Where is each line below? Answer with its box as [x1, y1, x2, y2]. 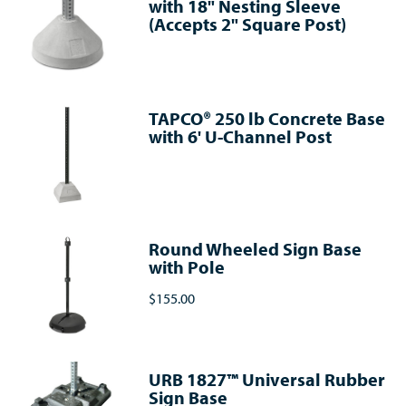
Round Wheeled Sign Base [149, 237, 362, 261]
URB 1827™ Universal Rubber [149, 368, 386, 391]
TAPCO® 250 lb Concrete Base [149, 107, 386, 130]
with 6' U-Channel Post [149, 125, 333, 149]
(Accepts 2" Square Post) [149, 13, 347, 36]
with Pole [149, 256, 226, 279]
